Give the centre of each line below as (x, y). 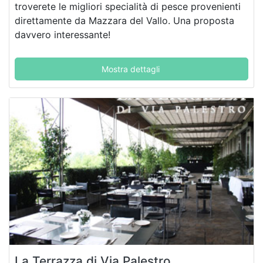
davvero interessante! (63, 35)
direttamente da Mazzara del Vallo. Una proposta (124, 21)
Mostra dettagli (130, 69)
